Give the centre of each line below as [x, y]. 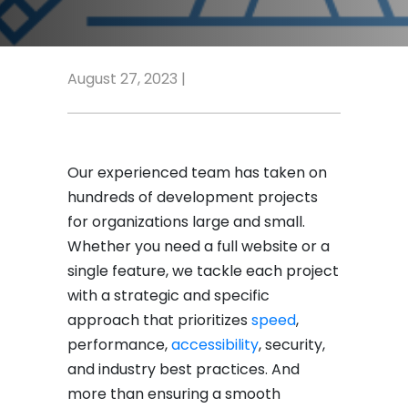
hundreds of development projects [193, 197]
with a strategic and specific [168, 295]
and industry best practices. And [184, 369]
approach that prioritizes [159, 320]
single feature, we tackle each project [203, 270]
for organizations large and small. [186, 221]
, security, [292, 344]
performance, [119, 344]
